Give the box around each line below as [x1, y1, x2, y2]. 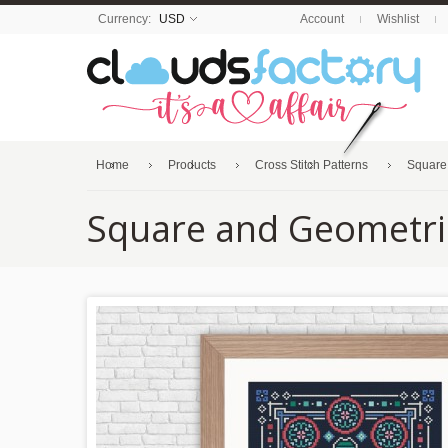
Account [300, 12, 344, 26]
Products [168, 158, 216, 172]
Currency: [98, 12, 154, 26]
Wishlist [377, 12, 419, 26]
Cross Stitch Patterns [255, 158, 368, 172]
